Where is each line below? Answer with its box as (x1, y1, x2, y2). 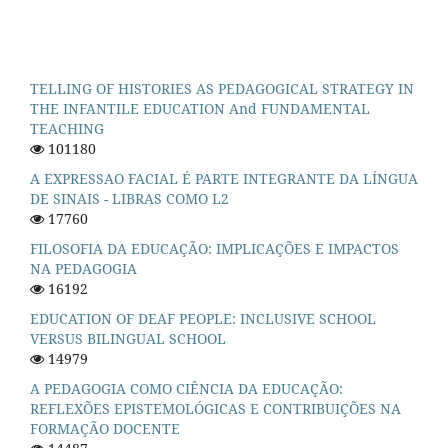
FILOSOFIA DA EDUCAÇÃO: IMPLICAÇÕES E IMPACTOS (30, 239, 399, 259)
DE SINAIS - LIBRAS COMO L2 (30, 189, 229, 209)
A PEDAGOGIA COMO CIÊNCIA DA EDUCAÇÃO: (30, 379, 343, 398)
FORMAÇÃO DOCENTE (30, 419, 180, 438)
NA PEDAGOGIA (30, 259, 137, 279)
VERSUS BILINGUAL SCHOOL (30, 329, 226, 349)
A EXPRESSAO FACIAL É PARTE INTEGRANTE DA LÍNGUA (30, 169, 418, 189)
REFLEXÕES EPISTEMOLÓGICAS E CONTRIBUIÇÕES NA (30, 399, 401, 418)
